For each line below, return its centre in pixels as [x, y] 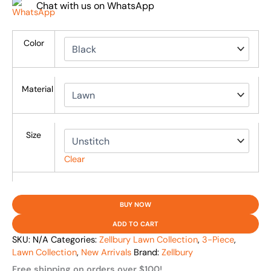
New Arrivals [106, 252]
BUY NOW [135, 204]
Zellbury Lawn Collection [149, 240]
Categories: [75, 240]
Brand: [148, 252]
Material [37, 89]
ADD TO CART [135, 224]
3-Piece [218, 240]
